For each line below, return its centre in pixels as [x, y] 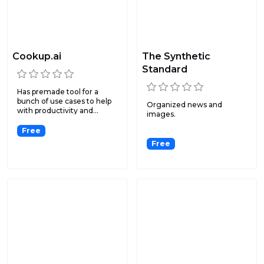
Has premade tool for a [58, 91]
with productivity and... [58, 110]
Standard [165, 69]
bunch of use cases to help [64, 101]
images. [161, 114]
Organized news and [184, 104]
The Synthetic [176, 56]
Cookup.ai [37, 56]
